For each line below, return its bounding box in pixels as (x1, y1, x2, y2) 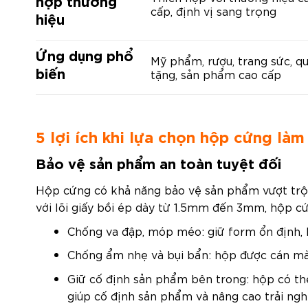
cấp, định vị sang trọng (151, 3, 276, 18)
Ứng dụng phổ (36, 45, 133, 64)
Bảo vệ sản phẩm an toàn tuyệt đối (36, 153, 281, 172)
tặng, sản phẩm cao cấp (151, 66, 281, 81)
